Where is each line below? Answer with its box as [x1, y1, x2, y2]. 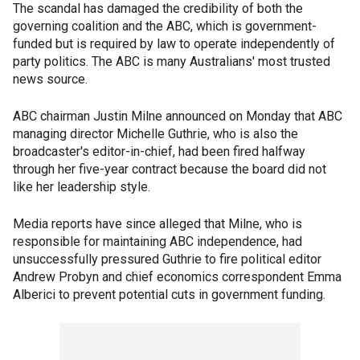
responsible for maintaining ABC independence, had [13, 234, 302, 250]
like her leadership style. [13, 179, 150, 195]
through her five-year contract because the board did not [13, 162, 326, 178]
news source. [13, 72, 88, 88]
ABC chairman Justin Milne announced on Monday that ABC [13, 108, 342, 125]
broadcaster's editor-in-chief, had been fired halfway [13, 144, 305, 160]
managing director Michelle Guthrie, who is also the [13, 126, 298, 142]
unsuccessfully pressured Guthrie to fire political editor [13, 252, 321, 268]
